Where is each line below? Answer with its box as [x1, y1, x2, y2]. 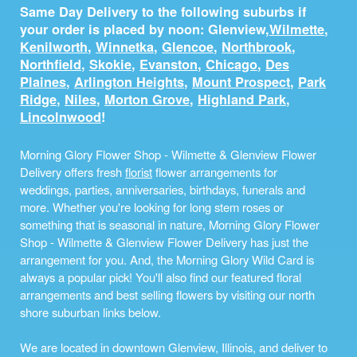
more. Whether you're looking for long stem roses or [20, 198, 284, 215]
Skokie [89, 55, 131, 74]
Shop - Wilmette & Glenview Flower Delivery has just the [20, 233, 308, 250]
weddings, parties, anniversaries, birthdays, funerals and [20, 180, 305, 198]
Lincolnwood [20, 108, 101, 127]
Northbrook [222, 37, 292, 57]
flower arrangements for [152, 163, 277, 180]
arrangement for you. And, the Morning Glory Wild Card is [20, 250, 314, 268]
